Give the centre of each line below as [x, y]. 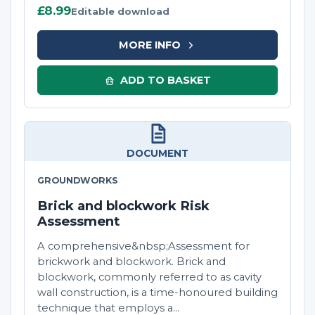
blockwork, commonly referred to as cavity [149, 277]
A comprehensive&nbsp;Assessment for [143, 246]
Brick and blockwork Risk [123, 206]
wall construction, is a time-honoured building [157, 293]
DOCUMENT [157, 154]
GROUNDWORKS [78, 181]
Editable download [120, 12]
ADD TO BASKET [165, 80]
